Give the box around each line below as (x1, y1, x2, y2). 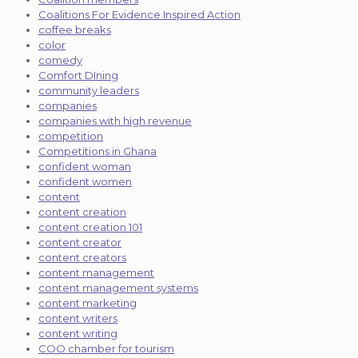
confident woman (38, 159, 131, 173)
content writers (38, 311, 117, 324)
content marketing (38, 296, 137, 309)
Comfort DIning (38, 68, 118, 82)
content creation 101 (38, 220, 142, 233)
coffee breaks (38, 22, 111, 36)
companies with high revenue (38, 113, 192, 127)
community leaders (38, 83, 139, 97)
